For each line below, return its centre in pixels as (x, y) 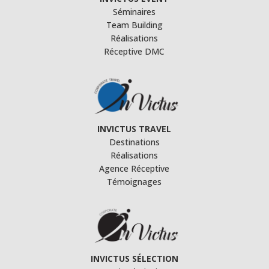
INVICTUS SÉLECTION (134, 258)
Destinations (134, 142)
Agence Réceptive (134, 168)
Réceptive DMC (134, 52)
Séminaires (134, 12)
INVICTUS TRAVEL (134, 128)
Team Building (134, 25)
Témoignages (134, 181)
